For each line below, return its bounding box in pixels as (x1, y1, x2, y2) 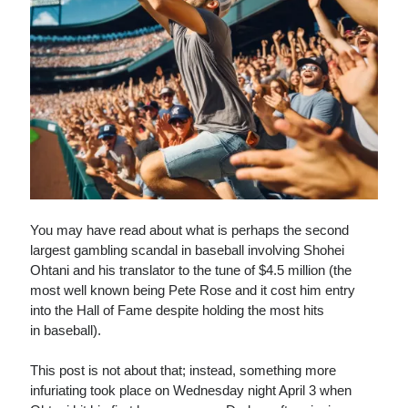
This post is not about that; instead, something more (30, 362, 337, 379)
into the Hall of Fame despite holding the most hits (30, 301, 325, 318)
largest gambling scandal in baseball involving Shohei (30, 241, 345, 258)
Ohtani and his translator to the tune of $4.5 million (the (30, 261, 352, 278)
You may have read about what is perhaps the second (30, 221, 350, 238)
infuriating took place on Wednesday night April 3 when (30, 382, 352, 399)
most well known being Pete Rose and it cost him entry (30, 281, 356, 298)
